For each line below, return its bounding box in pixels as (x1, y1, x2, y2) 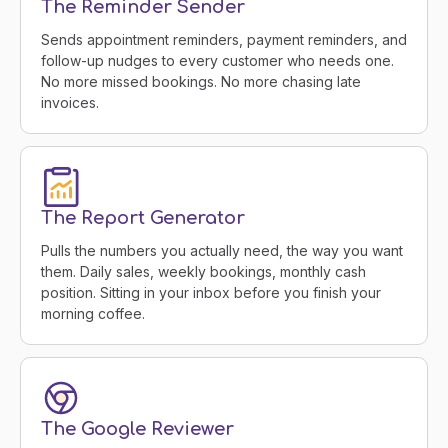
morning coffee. (41, 305, 145, 323)
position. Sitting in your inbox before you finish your (41, 284, 381, 302)
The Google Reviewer (41, 419, 234, 440)
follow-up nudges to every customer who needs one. (41, 52, 394, 70)
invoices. (41, 94, 99, 112)
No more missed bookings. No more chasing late (41, 73, 361, 91)
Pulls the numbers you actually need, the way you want (41, 242, 403, 260)
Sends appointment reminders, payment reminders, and (41, 31, 407, 49)
